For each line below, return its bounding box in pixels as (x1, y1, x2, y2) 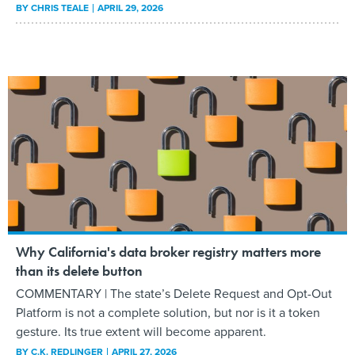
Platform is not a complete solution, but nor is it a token (16, 303, 320, 323)
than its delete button (16, 261, 143, 281)
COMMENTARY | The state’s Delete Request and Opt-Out (16, 284, 332, 303)
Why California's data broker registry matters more (16, 242, 321, 261)
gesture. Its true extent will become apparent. (16, 323, 266, 342)
